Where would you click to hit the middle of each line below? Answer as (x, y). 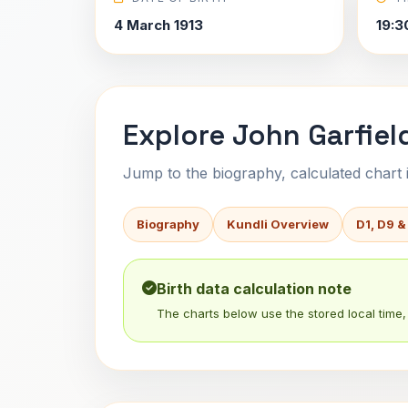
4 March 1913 (158, 25)
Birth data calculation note (254, 289)
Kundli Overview (278, 224)
